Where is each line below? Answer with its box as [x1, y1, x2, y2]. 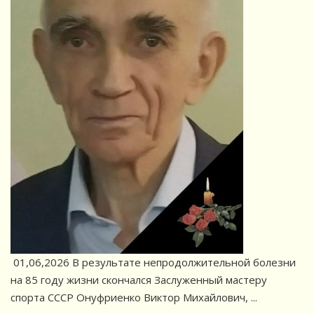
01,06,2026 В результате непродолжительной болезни [11, 255, 296, 270]
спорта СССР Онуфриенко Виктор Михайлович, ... [11, 290, 257, 305]
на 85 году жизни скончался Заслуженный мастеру [11, 273, 267, 287]
